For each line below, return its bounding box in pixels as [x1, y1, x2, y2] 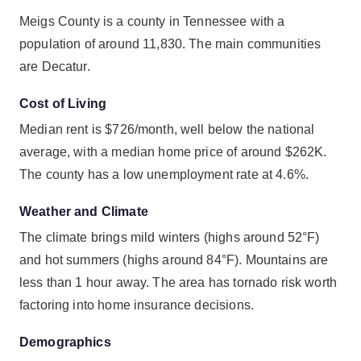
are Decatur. [19, 60, 90, 73]
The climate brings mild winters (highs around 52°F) [19, 230, 320, 244]
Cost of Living [19, 97, 107, 110]
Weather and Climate [19, 205, 148, 218]
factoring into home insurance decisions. [19, 298, 254, 312]
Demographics [19, 335, 111, 349]
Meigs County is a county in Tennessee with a [19, 15, 285, 28]
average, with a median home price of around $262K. [19, 145, 327, 159]
